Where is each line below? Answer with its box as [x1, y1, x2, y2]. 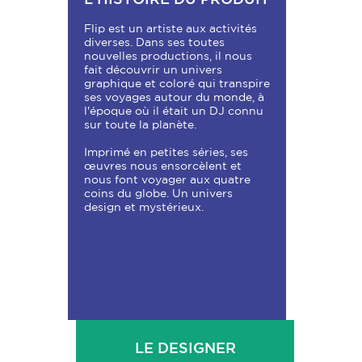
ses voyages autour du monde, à [84, 90, 264, 103]
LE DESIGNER [134, 339, 236, 356]
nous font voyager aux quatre [84, 173, 250, 186]
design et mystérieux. [84, 200, 204, 213]
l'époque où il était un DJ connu [84, 104, 263, 117]
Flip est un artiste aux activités [84, 22, 257, 35]
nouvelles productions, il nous [84, 49, 252, 62]
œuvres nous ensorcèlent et [84, 159, 242, 172]
